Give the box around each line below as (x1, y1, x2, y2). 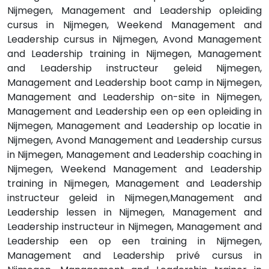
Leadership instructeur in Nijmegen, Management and (7, 220, 262, 234)
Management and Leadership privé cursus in (7, 249, 262, 263)
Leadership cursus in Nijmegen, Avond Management (7, 32, 262, 47)
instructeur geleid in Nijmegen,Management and (7, 191, 262, 205)
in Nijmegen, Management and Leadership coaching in (7, 148, 262, 162)
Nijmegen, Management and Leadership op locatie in (7, 119, 262, 133)
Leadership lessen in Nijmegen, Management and (7, 205, 262, 220)
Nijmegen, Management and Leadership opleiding (7, 4, 262, 18)
